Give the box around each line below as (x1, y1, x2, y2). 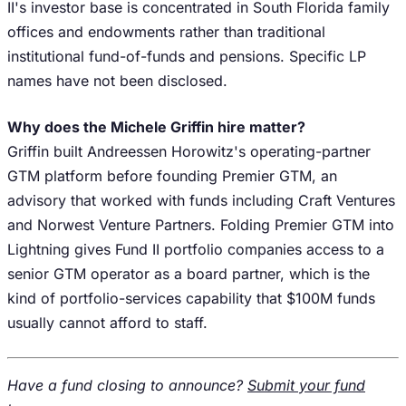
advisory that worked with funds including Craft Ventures (7, 191, 395, 209)
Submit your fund (247, 376, 365, 394)
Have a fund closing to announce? (7, 376, 247, 394)
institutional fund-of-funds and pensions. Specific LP (7, 47, 366, 65)
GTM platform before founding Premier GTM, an (7, 167, 337, 185)
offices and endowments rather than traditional (7, 23, 325, 41)
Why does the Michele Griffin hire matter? (7, 118, 305, 136)
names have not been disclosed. (7, 72, 227, 90)
